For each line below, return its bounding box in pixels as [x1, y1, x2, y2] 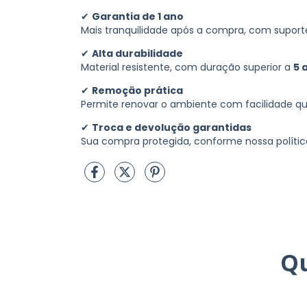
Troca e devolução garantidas [92, 120, 251, 134]
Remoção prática [92, 83, 183, 97]
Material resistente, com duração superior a [81, 60, 293, 74]
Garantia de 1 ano [92, 9, 184, 23]
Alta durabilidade [92, 46, 183, 60]
